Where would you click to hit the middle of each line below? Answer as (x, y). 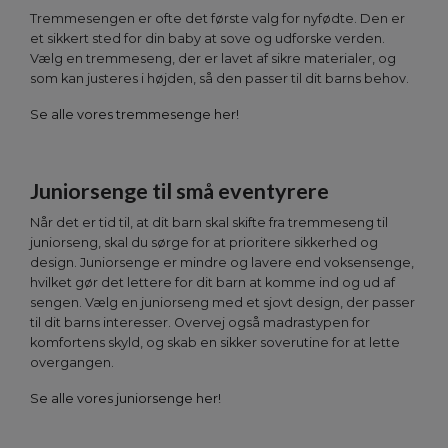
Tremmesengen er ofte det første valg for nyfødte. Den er (217, 19)
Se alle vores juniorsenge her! (125, 399)
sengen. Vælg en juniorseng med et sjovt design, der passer (222, 303)
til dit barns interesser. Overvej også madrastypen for (200, 323)
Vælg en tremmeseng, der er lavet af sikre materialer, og (213, 59)
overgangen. (72, 363)
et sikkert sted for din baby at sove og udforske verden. (207, 39)
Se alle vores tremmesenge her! (134, 115)
